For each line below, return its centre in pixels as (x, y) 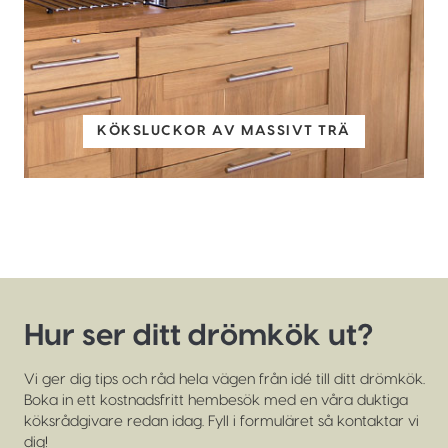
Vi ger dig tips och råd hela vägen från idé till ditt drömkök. (224, 379)
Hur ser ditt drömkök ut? (198, 335)
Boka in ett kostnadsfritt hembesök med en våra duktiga (216, 400)
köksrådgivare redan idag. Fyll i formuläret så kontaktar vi (221, 421)
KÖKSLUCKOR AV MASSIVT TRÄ (224, 131)
